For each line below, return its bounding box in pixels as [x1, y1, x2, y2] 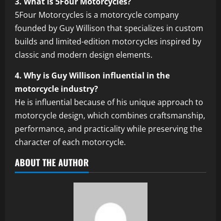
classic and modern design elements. [15, 49, 152, 60]
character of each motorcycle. [15, 136, 126, 147]
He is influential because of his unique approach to [15, 96, 203, 108]
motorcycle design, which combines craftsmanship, [15, 110, 205, 121]
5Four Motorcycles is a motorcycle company [15, 9, 179, 20]
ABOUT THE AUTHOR [15, 155, 89, 169]
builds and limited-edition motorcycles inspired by [15, 36, 201, 47]
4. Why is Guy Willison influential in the [15, 70, 170, 81]
